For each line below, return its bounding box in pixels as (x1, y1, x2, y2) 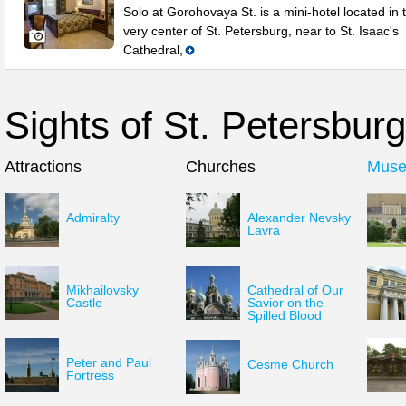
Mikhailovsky (66, 283, 139, 297)
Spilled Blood (247, 308, 322, 323)
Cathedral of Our (247, 283, 343, 297)
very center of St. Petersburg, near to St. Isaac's (123, 24, 399, 38)
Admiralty (66, 210, 120, 225)
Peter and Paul (66, 355, 151, 370)
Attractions (5, 158, 82, 176)
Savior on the (247, 295, 324, 310)
